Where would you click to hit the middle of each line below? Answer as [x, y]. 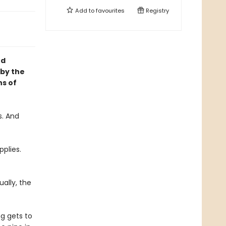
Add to [85, 11]
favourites [110, 11]
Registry [157, 11]
